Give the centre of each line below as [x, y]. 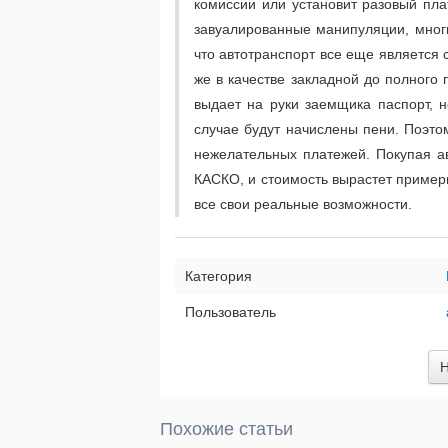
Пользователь [230, 311]
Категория [218, 275]
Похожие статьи [226, 428]
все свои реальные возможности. [303, 203]
